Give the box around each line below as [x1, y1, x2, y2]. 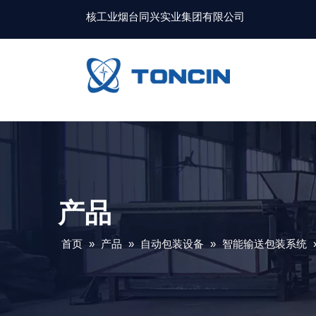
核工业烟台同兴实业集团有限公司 [86, 11, 245, 23]
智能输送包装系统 [222, 238, 307, 250]
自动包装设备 [140, 238, 204, 250]
